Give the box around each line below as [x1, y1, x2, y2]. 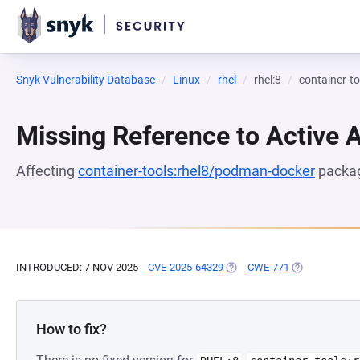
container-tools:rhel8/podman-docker [78, 162, 315, 179]
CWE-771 [247, 261, 289, 273]
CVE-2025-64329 [148, 261, 223, 273]
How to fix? [36, 321, 107, 337]
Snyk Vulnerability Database [16, 73, 155, 86]
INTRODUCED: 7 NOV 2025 [16, 261, 138, 273]
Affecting [16, 162, 78, 179]
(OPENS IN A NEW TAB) [223, 261, 333, 273]
